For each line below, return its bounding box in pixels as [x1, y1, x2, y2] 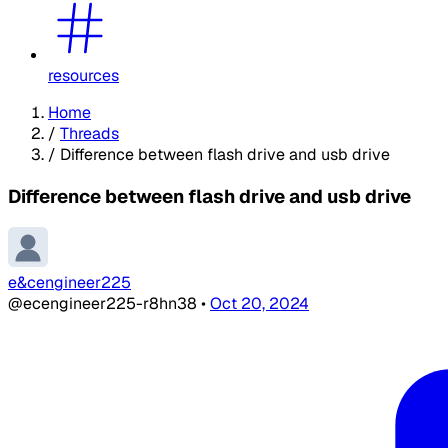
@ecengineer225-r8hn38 [8, 293, 201, 315]
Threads [60, 122, 119, 144]
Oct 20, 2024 [210, 293, 309, 315]
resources [48, 64, 119, 86]
